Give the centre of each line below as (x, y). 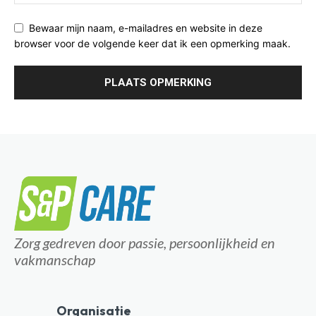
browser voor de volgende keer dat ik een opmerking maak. (152, 44)
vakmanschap (55, 260)
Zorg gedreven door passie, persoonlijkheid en (145, 243)
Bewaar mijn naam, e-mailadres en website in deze (146, 28)
